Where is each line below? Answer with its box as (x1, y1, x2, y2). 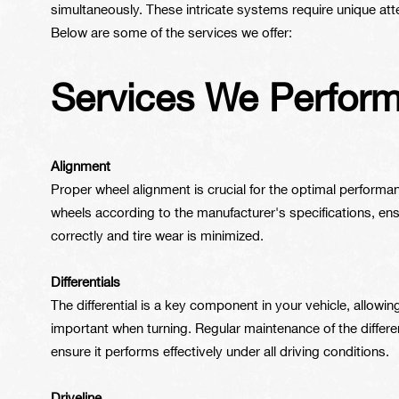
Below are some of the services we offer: (51, 28, 292, 40)
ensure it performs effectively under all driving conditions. (51, 346, 389, 359)
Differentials (51, 277, 120, 289)
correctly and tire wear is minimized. (51, 231, 264, 243)
